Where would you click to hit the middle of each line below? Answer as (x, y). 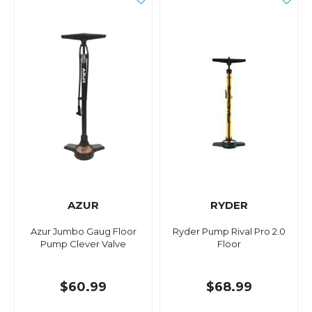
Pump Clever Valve (83, 244)
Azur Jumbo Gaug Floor (83, 232)
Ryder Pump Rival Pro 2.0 (229, 232)
